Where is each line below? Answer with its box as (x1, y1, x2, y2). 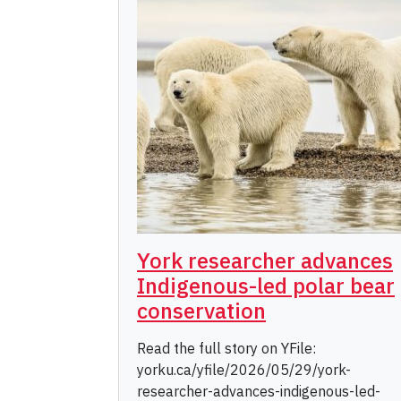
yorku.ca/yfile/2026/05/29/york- (137, 361, 351, 380)
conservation (137, 296, 266, 326)
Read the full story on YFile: (137, 339, 316, 358)
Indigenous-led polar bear (137, 271, 395, 301)
